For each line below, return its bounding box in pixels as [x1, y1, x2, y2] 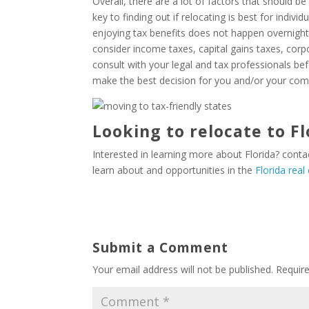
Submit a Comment [92, 239, 229, 257]
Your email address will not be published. [92, 263, 274, 276]
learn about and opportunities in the [92, 163, 256, 177]
